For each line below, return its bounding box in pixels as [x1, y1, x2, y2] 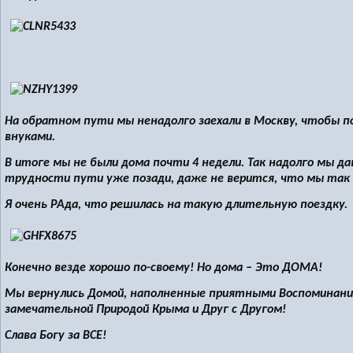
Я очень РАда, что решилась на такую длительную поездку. [5, 199, 347, 211]
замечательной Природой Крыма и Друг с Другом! [5, 303, 286, 316]
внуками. [5, 131, 55, 143]
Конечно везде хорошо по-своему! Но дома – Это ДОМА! [5, 262, 322, 274]
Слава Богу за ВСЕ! [5, 329, 106, 342]
